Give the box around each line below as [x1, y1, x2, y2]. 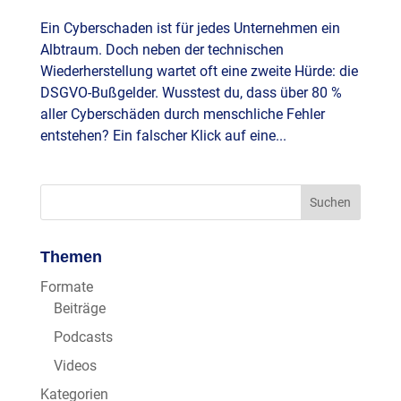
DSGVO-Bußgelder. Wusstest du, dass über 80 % [39, 84, 342, 102]
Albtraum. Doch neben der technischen [39, 41, 284, 59]
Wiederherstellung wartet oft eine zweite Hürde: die [39, 63, 358, 81]
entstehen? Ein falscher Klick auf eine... [39, 127, 286, 145]
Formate [39, 278, 93, 296]
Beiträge [53, 300, 106, 318]
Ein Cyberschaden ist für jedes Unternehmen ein [39, 20, 340, 38]
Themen [39, 248, 102, 267]
